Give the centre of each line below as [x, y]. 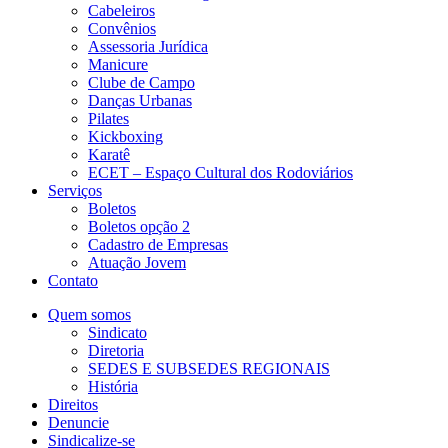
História [113, 387]
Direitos [73, 405]
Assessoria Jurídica [148, 47]
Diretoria [116, 351]
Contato [73, 281]
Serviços [75, 191]
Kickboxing [125, 137]
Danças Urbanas [140, 101]
